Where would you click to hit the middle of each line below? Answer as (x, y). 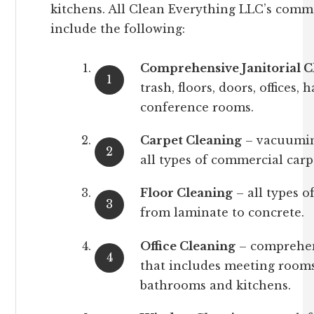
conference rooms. (197, 107)
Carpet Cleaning (191, 141)
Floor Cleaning (186, 193)
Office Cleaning (188, 246)
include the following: (118, 29)
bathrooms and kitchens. (216, 285)
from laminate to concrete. (222, 213)
